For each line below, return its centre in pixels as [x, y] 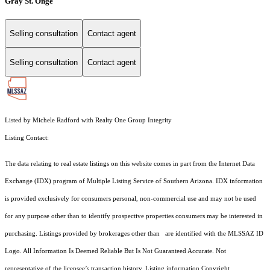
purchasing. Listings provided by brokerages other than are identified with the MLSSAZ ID [134, 234]
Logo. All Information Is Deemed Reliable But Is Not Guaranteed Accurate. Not [115, 251]
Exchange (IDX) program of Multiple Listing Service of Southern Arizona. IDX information [134, 181]
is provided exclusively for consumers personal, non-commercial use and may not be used [130, 199]
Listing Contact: [29, 138]
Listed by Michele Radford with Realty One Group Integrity [88, 121]
